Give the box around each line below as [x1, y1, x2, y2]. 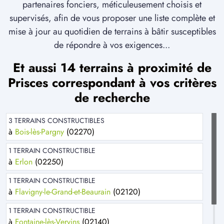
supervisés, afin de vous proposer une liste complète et [9, 11, 215, 25]
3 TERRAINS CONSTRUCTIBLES [8, 115, 104, 126]
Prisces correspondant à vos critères [7, 73, 216, 92]
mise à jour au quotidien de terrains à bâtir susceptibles [8, 25, 216, 38]
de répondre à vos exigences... [54, 38, 170, 52]
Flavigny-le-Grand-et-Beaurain [15, 186, 110, 198]
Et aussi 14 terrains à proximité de [12, 58, 211, 77]
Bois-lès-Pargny [15, 126, 64, 138]
